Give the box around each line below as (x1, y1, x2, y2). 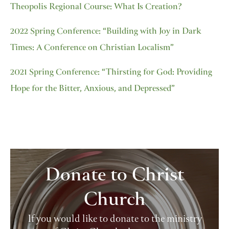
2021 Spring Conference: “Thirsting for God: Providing (10, 66, 212, 80)
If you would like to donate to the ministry (27, 211, 202, 228)
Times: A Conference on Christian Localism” (10, 41, 174, 55)
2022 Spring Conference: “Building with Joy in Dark (10, 25, 201, 39)
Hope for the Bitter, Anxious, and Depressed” (10, 82, 175, 96)
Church (83, 186, 146, 216)
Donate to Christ (45, 162, 184, 191)
